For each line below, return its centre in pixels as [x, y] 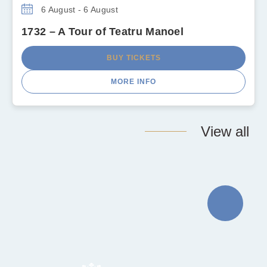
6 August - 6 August [78, 9]
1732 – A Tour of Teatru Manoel [103, 31]
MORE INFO [133, 81]
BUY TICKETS [133, 58]
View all [225, 131]
